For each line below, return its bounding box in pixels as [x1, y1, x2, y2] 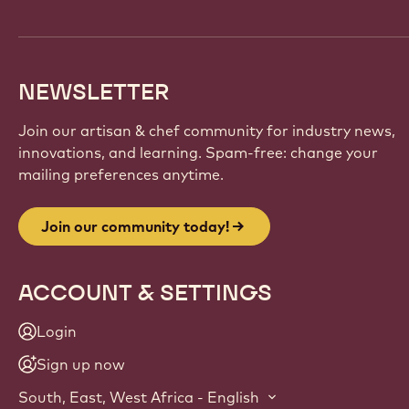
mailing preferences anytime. [18, 165, 224, 184]
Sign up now [37, 355, 125, 374]
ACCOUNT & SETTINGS [18, 278, 272, 308]
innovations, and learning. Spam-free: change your [18, 143, 378, 163]
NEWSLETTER [18, 78, 170, 107]
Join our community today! [41, 217, 229, 236]
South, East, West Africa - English [18, 388, 259, 407]
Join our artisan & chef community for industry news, [18, 121, 395, 141]
